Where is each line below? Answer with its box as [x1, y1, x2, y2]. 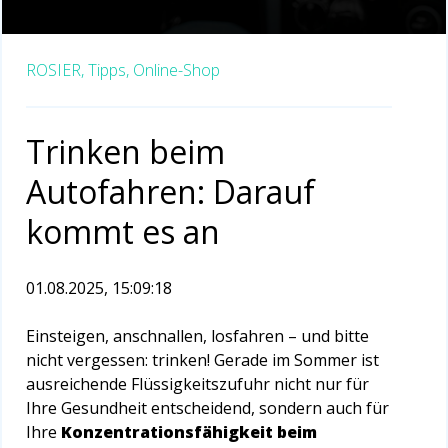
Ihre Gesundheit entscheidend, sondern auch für [26, 396, 389, 419]
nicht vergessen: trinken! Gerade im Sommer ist [26, 348, 379, 371]
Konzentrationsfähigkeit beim [61, 420, 317, 443]
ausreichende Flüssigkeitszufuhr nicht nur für [26, 372, 369, 395]
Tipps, [88, 58, 129, 81]
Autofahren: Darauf [26, 169, 315, 213]
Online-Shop [133, 58, 220, 81]
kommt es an [26, 209, 220, 253]
